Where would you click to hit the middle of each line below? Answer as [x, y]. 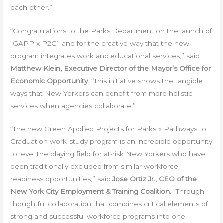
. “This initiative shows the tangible [145, 80]
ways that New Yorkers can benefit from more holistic [102, 93]
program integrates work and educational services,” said [105, 56]
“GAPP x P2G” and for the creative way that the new [100, 43]
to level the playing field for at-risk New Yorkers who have [108, 154]
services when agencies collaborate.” [73, 105]
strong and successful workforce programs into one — [103, 216]
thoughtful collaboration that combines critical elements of [109, 203]
